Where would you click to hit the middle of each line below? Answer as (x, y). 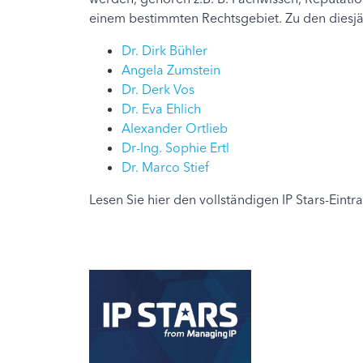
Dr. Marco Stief (165, 167)
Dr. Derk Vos (158, 90)
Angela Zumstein (171, 70)
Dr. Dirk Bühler (164, 51)
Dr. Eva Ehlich (161, 109)
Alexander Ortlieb (174, 128)
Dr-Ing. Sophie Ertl (175, 148)
